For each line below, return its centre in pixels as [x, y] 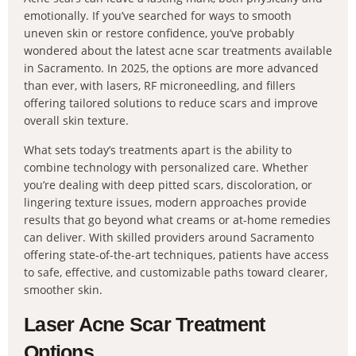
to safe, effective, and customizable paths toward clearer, [176, 272]
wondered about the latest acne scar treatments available [178, 50]
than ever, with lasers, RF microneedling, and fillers [160, 85]
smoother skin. [63, 290]
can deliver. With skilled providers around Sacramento [169, 237]
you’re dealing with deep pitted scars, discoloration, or [168, 185]
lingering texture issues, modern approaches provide [165, 202]
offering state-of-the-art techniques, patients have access [176, 255]
